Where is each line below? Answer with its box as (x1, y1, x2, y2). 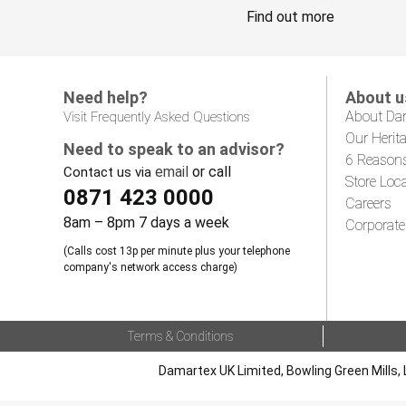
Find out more (246, 7, 334, 25)
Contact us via (63, 163, 155, 180)
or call (188, 162, 231, 180)
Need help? (63, 87, 148, 107)
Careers (345, 194, 391, 212)
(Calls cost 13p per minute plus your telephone (63, 244, 290, 257)
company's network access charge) (63, 260, 237, 274)
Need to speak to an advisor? (63, 139, 285, 159)
